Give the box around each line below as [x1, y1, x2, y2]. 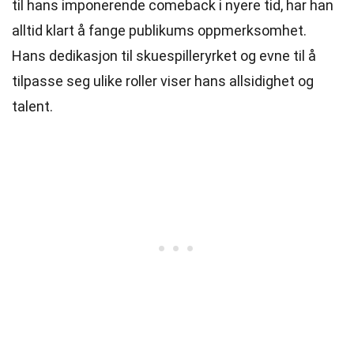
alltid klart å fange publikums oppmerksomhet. [12, 22, 307, 39]
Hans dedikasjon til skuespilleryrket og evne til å [12, 47, 316, 64]
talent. [12, 98, 53, 115]
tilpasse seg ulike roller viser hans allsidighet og [12, 73, 314, 89]
